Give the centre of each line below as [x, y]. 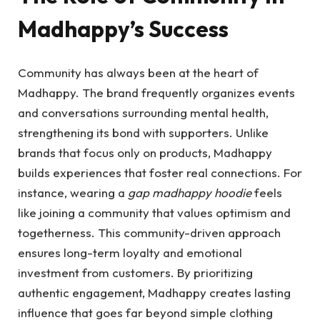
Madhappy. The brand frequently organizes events [156, 92]
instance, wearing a [73, 192]
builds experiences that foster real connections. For [160, 172]
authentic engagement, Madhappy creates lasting [154, 292]
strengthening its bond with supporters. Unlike [143, 132]
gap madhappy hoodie [190, 192]
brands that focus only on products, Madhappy [145, 152]
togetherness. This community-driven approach [149, 232]
